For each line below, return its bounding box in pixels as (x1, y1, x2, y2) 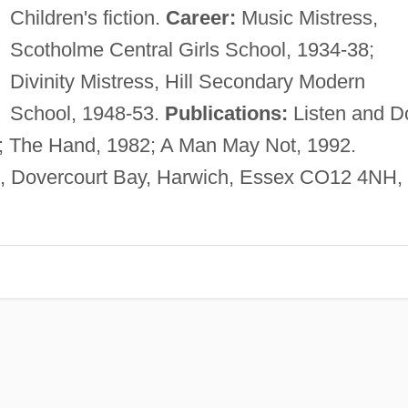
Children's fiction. (9, 5, 166, 29)
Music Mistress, (235, 5, 378, 29)
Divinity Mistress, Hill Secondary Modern (9, 69, 365, 93)
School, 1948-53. (9, 101, 165, 125)
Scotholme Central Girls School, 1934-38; (9, 37, 374, 61)
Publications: (164, 101, 288, 125)
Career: (165, 5, 236, 29)
